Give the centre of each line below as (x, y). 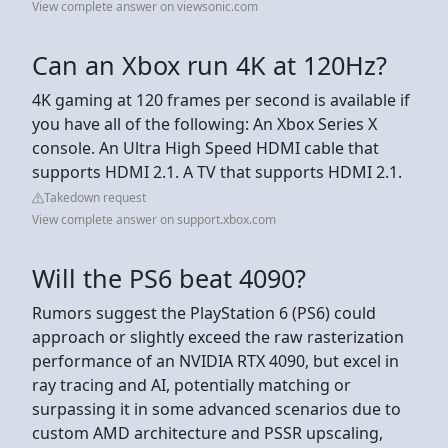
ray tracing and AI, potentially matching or (191, 384)
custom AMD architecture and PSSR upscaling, (207, 432)
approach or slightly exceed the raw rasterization (218, 336)
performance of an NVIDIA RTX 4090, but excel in (215, 360)
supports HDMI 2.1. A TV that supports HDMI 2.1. (217, 171)
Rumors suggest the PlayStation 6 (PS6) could (204, 312)
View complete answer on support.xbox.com (154, 219)
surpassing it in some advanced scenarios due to (216, 408)
